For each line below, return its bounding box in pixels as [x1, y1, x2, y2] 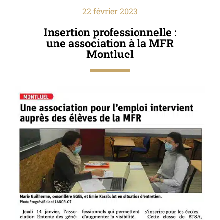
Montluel [86, 46, 134, 61]
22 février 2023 [82, 5, 137, 16]
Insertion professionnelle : [43, 25, 177, 39]
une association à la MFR [46, 35, 174, 50]
